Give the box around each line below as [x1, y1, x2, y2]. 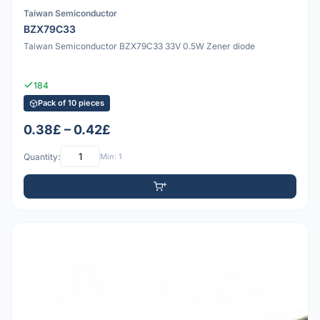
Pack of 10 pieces [38, 98, 104, 109]
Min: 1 [100, 151, 121, 161]
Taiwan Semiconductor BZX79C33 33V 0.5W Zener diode [24, 41, 255, 52]
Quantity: [24, 151, 60, 162]
